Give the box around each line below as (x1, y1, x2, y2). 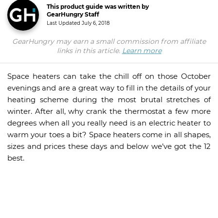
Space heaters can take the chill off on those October (7, 72, 211, 81)
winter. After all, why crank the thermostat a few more (7, 107, 211, 116)
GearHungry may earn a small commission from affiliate (12, 37, 206, 46)
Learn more (122, 46, 162, 55)
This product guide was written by (47, 3, 149, 10)
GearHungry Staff (47, 11, 99, 18)
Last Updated (47, 20, 82, 26)
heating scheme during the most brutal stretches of (7, 95, 211, 104)
